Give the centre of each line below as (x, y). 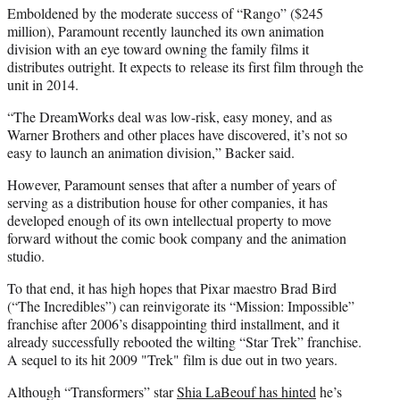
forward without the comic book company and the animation (177, 237)
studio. (28, 255)
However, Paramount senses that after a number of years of (171, 184)
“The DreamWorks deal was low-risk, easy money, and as (170, 116)
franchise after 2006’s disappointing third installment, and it (173, 323)
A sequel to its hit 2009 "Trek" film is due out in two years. (172, 359)
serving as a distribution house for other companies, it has (167, 202)
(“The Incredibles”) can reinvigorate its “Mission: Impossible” (181, 305)
